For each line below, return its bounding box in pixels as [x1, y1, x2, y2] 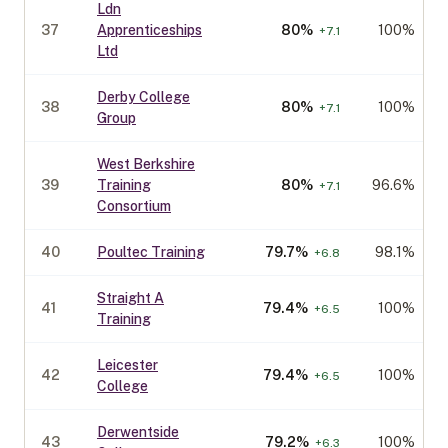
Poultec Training [97, 244, 205, 260]
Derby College [97, 89, 190, 105]
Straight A [97, 290, 164, 306]
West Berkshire [97, 156, 195, 172]
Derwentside [97, 424, 179, 440]
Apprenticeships [97, 22, 202, 38]
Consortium [97, 198, 171, 214]
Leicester [97, 357, 158, 373]
